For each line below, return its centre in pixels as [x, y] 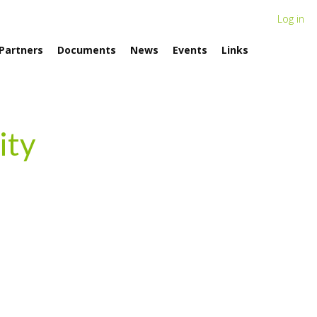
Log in [291, 19]
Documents [87, 50]
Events [190, 50]
